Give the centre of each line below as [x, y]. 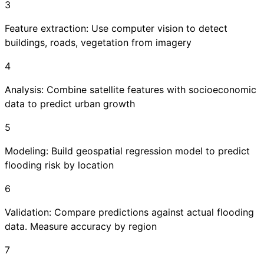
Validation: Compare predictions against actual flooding [129, 212]
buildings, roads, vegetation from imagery [98, 43]
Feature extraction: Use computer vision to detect [116, 29]
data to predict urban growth [70, 104]
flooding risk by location [59, 165]
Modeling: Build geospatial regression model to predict [127, 151]
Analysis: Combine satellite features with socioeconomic [131, 90]
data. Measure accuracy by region [81, 227]
